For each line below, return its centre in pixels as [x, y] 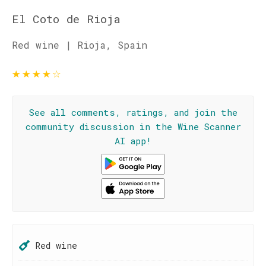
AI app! [133, 141]
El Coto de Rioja [66, 19]
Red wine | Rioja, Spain [80, 45]
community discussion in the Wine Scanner [133, 126]
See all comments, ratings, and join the [133, 112]
